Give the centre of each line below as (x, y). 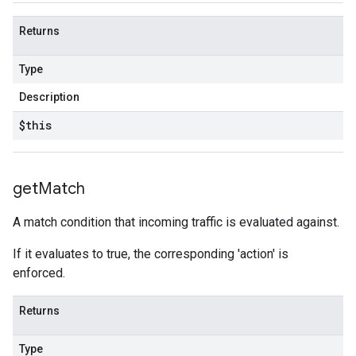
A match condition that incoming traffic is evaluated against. (176, 222)
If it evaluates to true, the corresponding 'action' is (151, 254)
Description (49, 97)
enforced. (39, 273)
